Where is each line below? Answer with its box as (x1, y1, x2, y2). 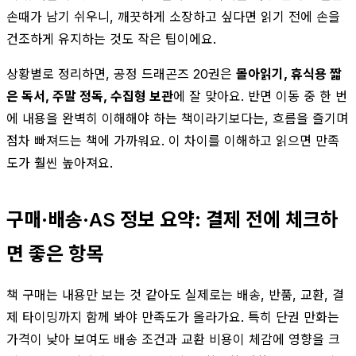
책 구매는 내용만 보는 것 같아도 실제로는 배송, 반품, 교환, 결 (6, 286, 344, 303)
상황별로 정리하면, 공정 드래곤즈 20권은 (6, 65, 236, 82)
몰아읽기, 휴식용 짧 (236, 65, 342, 82)
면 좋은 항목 (6, 242, 103, 265)
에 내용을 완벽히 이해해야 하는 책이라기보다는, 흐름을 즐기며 (6, 110, 348, 126)
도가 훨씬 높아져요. (6, 154, 113, 171)
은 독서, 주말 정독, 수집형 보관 (6, 87, 173, 104)
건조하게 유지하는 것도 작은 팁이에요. (6, 30, 216, 47)
